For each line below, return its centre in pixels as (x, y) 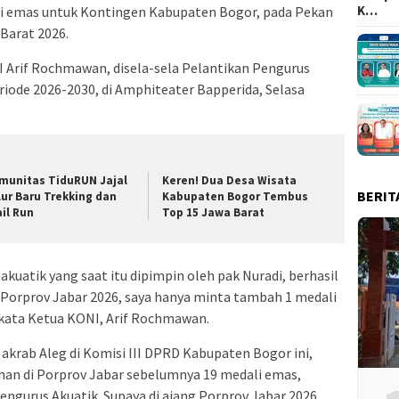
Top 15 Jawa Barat (214, 212)
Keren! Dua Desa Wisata (230, 180)
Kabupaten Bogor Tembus (236, 196)
